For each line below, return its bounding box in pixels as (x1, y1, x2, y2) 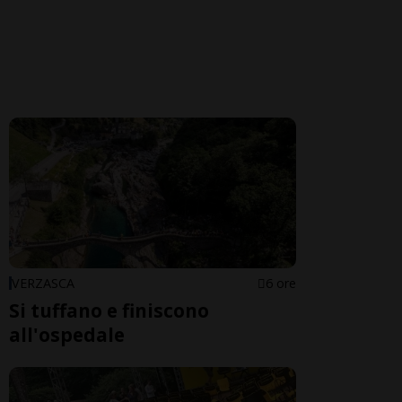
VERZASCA (12, 274, 74, 292)
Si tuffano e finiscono (9, 297, 209, 323)
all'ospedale (9, 321, 125, 347)
